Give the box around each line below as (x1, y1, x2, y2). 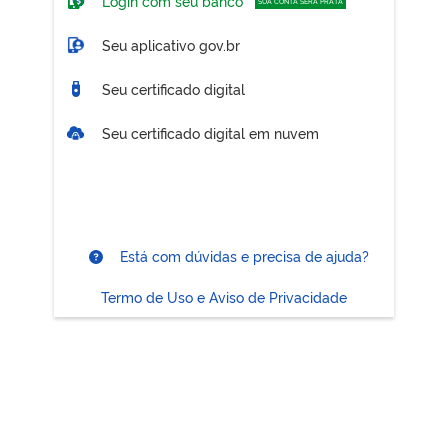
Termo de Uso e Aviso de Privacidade (101, 287, 347, 307)
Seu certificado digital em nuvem (102, 122, 319, 142)
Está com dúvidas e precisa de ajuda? (116, 246, 369, 266)
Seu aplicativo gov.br (98, 34, 240, 54)
